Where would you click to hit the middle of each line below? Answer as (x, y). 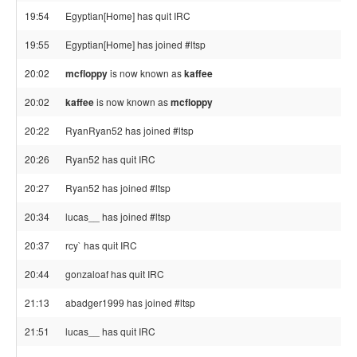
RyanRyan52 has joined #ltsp (129, 130)
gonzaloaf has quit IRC (115, 274)
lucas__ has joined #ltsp (118, 216)
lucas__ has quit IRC (110, 331)
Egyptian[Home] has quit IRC (128, 16)
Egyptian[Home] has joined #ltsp (135, 44)
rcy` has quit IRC (101, 245)
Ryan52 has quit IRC (110, 159)
